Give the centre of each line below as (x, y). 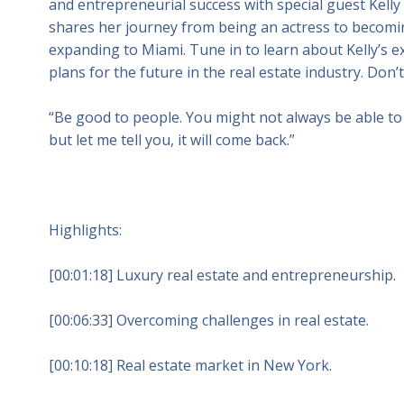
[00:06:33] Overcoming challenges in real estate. (208, 320)
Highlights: (85, 230)
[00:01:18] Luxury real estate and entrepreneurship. (222, 275)
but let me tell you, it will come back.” (171, 139)
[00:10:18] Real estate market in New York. (190, 365)
